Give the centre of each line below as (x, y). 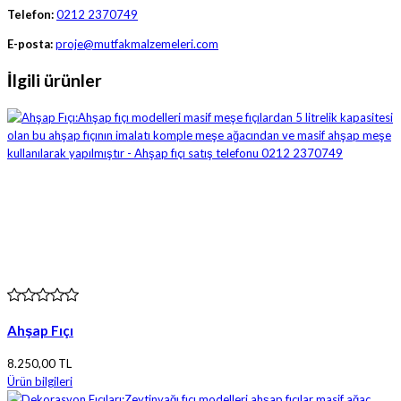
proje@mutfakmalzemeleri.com (137, 44)
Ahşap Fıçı (40, 330)
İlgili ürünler (55, 81)
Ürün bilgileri (40, 381)
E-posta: (30, 44)
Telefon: (30, 15)
